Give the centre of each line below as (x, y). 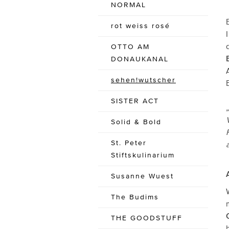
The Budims (135, 197)
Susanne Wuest (142, 176)
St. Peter (129, 143)
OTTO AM (130, 47)
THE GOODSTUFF (147, 218)
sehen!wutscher (143, 80)
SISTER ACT (135, 101)
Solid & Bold (136, 122)
